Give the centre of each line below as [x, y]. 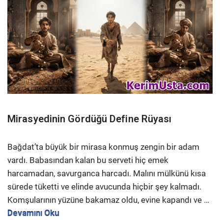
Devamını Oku [33, 213]
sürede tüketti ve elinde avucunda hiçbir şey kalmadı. [104, 187]
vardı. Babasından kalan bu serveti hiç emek [88, 160]
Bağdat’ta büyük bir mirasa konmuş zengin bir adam [103, 147]
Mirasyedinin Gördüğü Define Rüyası [90, 119]
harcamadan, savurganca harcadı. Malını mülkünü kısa [107, 174]
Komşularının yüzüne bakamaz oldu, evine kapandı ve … [108, 200]
